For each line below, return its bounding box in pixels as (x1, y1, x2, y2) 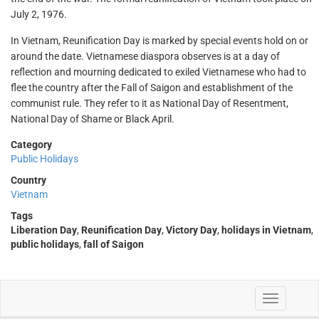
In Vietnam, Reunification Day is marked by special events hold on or (11, 35, 308, 46)
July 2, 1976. (11, 9, 67, 20)
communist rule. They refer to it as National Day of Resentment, (11, 98, 288, 109)
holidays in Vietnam (221, 224, 311, 236)
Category (11, 139, 52, 150)
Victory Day (166, 224, 217, 236)
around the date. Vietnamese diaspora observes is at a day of (11, 51, 280, 62)
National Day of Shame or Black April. (11, 113, 174, 125)
